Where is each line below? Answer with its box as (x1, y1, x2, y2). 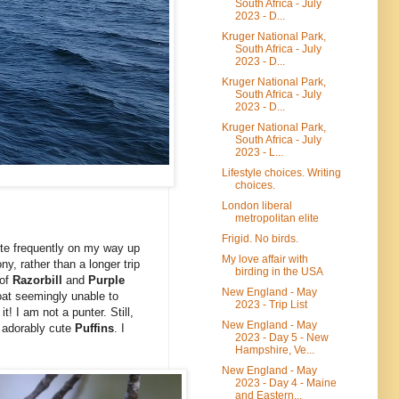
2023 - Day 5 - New (234, 330, 329, 344)
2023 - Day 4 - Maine (234, 376, 337, 389)
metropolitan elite (234, 211, 319, 224)
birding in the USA (234, 265, 323, 278)
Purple (88, 273, 125, 288)
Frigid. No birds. (221, 232, 298, 245)
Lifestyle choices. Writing (221, 166, 341, 179)
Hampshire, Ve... (234, 343, 314, 356)
